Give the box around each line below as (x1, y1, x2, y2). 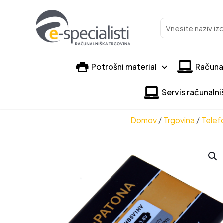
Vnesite (160, 17, 190, 28)
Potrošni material (91, 61, 157, 72)
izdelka (160, 41, 188, 52)
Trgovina (163, 115, 195, 125)
